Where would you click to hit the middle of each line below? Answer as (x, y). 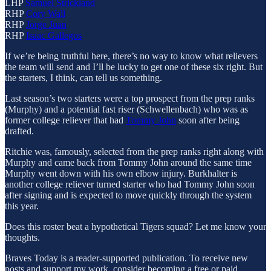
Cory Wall (46, 14)
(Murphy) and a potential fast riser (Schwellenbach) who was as (126, 109)
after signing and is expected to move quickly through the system (128, 195)
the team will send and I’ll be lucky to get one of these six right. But (134, 67)
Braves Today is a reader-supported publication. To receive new (126, 258)
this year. (22, 206)
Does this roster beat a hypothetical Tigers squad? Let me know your (135, 227)
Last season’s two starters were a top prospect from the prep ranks (130, 99)
